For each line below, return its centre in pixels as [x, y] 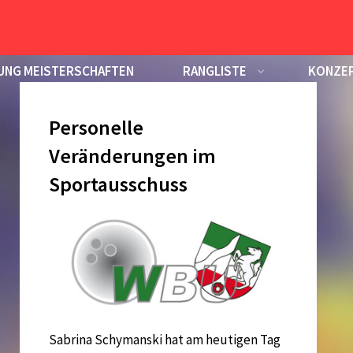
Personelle [97, 128]
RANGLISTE [214, 71]
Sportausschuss [119, 185]
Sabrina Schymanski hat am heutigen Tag [165, 340]
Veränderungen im [133, 156]
